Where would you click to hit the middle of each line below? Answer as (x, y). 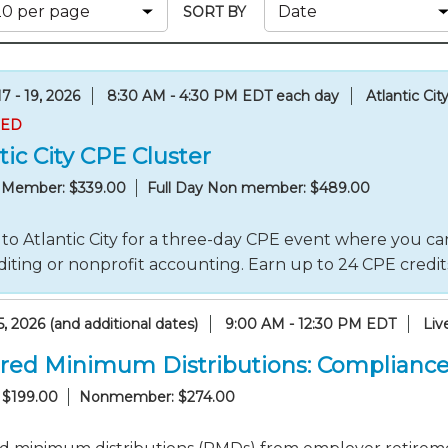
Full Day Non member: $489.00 (258, 188)
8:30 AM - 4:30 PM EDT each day (223, 96)
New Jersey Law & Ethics (202, 48)
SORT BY (218, 11)
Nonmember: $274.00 (157, 397)
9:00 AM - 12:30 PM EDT (310, 324)
